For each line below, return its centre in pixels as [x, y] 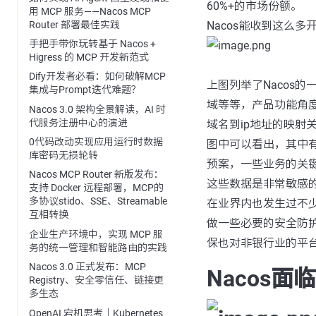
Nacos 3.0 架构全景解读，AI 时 [97, 109]
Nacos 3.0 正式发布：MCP [87, 267]
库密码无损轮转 [63, 156]
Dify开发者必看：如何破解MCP [97, 77]
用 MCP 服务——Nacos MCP [90, 11]
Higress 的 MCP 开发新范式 [89, 57]
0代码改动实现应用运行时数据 [96, 142]
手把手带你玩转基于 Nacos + [92, 43]
